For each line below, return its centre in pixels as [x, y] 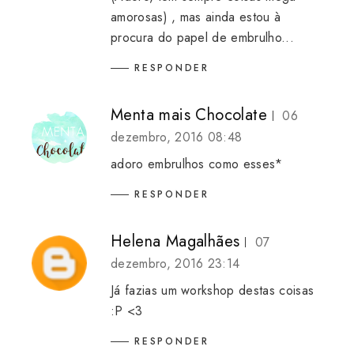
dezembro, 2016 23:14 [175, 263]
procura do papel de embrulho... [202, 38]
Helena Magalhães [175, 241]
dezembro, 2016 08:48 [177, 137]
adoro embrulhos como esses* [197, 164]
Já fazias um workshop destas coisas [213, 290]
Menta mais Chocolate [189, 115]
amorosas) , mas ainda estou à [196, 17]
